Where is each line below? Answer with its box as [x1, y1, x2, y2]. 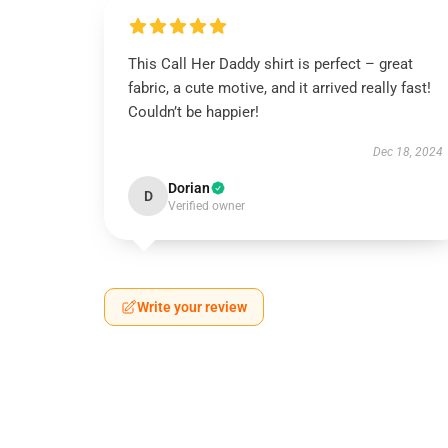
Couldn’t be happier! [128, 103, 259, 121]
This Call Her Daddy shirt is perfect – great [128, 55, 413, 73]
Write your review [137, 299, 247, 315]
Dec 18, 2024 [372, 145, 443, 159]
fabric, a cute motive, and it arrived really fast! [128, 79, 431, 97]
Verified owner [168, 199, 245, 213]
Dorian [168, 180, 210, 196]
